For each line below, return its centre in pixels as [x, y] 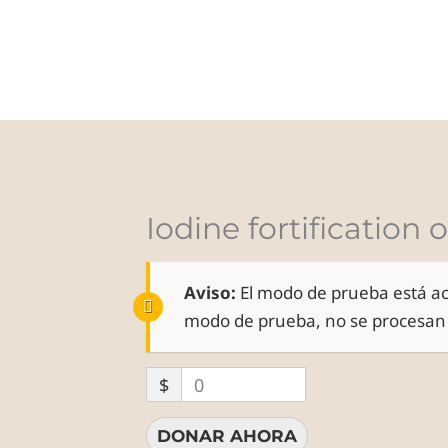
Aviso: [210, 292]
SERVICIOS [267, 35]
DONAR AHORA [227, 435]
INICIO [168, 35]
